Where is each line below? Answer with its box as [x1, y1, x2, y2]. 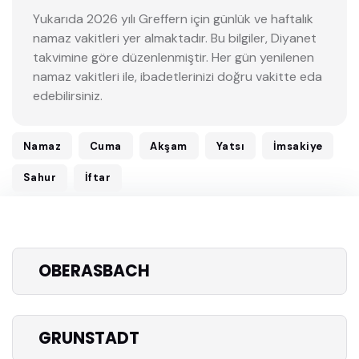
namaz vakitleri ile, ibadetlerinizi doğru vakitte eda [32, 67, 322, 85]
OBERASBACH [38, 259, 150, 282]
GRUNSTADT [38, 327, 139, 350]
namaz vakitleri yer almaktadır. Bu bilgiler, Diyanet [32, 29, 317, 46]
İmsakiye [272, 139, 323, 153]
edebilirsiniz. [32, 87, 103, 104]
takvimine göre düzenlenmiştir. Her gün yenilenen [32, 48, 314, 66]
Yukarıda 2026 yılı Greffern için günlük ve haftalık [32, 10, 313, 27]
